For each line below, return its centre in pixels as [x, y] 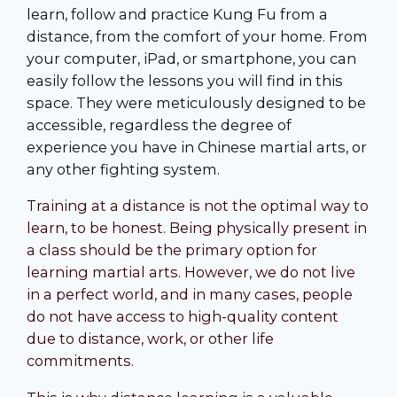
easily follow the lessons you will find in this [185, 81]
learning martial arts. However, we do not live [191, 272]
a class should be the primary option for [172, 250]
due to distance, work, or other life [150, 339]
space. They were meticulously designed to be [196, 103]
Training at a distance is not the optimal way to [198, 206]
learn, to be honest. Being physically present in [197, 228]
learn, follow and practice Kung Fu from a [177, 15]
